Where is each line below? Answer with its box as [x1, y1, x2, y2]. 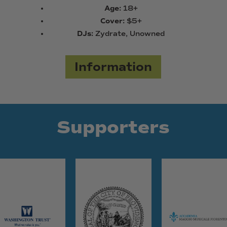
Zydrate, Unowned [93, 29, 165, 39]
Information [74, 59, 153, 75]
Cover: [100, 17, 125, 26]
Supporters [57, 116, 170, 139]
